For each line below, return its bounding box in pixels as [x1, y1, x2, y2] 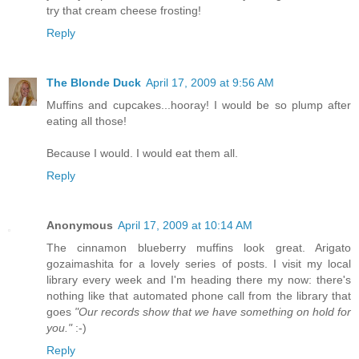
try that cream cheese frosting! [46, 4, 201, 18]
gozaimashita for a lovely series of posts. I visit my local [46, 257, 351, 271]
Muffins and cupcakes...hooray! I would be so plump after [46, 99, 351, 112]
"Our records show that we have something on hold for [75, 305, 351, 319]
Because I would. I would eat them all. [46, 147, 238, 160]
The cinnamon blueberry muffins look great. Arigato [46, 241, 351, 255]
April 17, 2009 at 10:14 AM [118, 219, 252, 232]
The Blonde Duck [46, 76, 141, 90]
